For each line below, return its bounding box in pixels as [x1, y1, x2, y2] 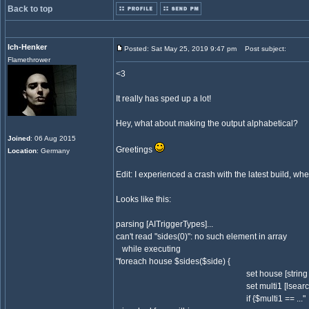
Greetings [116, 145, 154, 154]
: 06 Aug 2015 [30, 134, 76, 142]
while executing [116, 244, 181, 254]
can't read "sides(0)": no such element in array [116, 232, 287, 241]
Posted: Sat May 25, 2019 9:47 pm [124, 45, 237, 52]
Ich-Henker [8, 43, 47, 51]
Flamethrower [8, 56, 50, 63]
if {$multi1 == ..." [116, 294, 306, 303]
